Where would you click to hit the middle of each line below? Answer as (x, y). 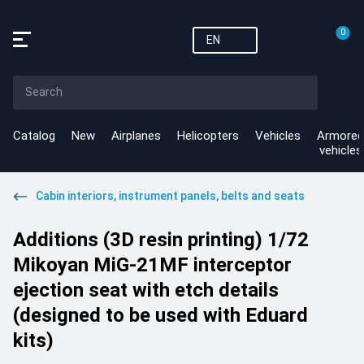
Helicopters (208, 136)
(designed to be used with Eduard (160, 315)
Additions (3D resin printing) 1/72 (161, 240)
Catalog (34, 136)
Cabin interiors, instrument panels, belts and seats (170, 196)
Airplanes (136, 136)
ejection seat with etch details (146, 290)
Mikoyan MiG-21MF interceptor (152, 265)
